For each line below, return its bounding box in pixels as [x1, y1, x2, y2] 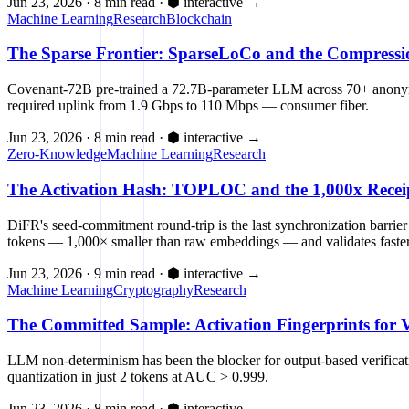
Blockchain [166, 10, 232, 26]
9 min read [94, 265, 155, 281]
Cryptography [113, 281, 194, 298]
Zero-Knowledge [7, 146, 107, 163]
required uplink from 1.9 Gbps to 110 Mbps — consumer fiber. [7, 98, 369, 114]
